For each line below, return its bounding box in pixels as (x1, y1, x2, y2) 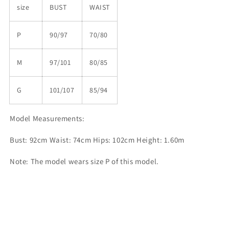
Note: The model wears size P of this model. (10, 156, 159, 167)
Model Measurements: (10, 113, 85, 124)
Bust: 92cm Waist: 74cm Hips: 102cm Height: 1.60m (10, 135, 185, 145)
